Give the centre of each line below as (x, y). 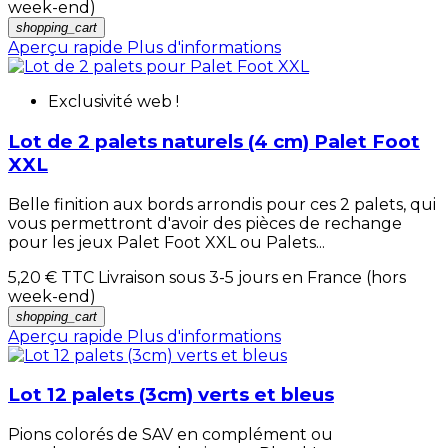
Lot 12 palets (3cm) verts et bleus (171, 395)
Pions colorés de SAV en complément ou (170, 435)
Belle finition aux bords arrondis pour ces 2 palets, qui (222, 204)
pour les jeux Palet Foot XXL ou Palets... (166, 242)
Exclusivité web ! (113, 102)
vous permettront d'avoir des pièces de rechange (205, 223)
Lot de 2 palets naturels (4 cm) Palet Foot (214, 142)
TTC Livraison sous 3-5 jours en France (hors (231, 277)
